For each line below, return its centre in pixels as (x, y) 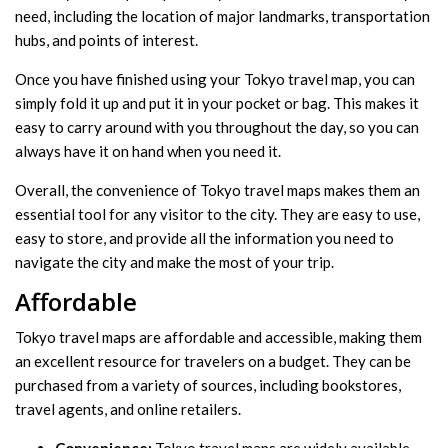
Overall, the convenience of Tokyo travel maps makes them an (217, 190)
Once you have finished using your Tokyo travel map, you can (215, 79)
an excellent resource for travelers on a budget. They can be (213, 361)
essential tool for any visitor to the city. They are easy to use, (217, 214)
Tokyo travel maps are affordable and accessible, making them (218, 337)
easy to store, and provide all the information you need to (204, 238)
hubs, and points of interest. (106, 40)
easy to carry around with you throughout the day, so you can (217, 127)
